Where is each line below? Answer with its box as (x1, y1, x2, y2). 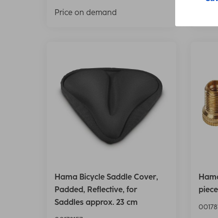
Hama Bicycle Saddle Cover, (54, 172, 158, 182)
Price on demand (54, 7, 117, 17)
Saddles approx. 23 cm (54, 198, 138, 207)
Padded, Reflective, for (54, 185, 137, 195)
